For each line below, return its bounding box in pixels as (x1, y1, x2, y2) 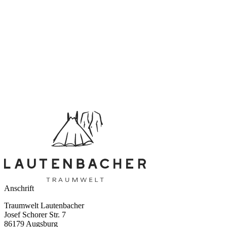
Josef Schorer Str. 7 (4, 210, 66, 219)
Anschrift (4, 184, 34, 193)
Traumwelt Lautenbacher (4, 201, 84, 210)
